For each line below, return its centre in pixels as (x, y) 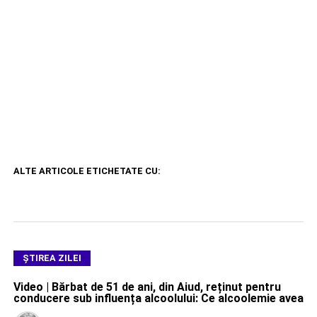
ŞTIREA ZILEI (52, 258)
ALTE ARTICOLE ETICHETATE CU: (87, 171)
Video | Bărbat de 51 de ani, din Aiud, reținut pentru (147, 287)
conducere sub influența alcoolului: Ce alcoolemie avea (158, 299)
